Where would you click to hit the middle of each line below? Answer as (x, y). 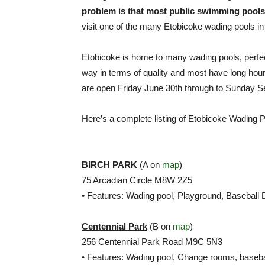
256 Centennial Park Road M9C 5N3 (152, 242)
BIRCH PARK (109, 165)
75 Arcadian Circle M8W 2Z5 (137, 180)
